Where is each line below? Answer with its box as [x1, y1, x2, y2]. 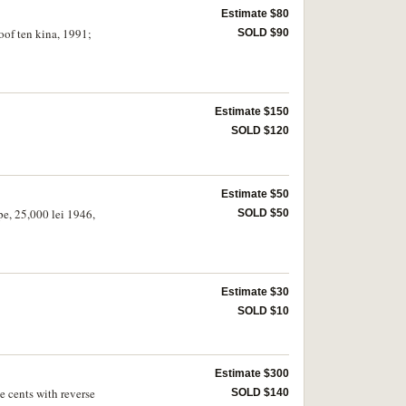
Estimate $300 [215, 367, 289, 381]
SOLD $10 [237, 304, 289, 318]
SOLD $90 [237, 26, 289, 40]
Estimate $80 [221, 7, 289, 21]
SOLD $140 [231, 386, 289, 400]
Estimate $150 [215, 105, 289, 119]
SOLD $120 [231, 124, 289, 138]
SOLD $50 [237, 207, 289, 220]
